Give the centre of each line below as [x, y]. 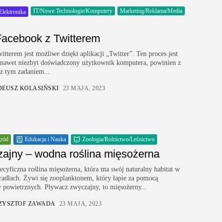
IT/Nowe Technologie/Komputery [73, 11]
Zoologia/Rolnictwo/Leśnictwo [118, 139]
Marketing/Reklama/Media [151, 11]
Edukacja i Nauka [45, 139]
